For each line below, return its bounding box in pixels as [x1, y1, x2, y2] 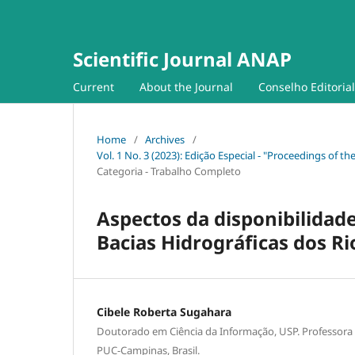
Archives [145, 132, 185, 147]
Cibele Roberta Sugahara [97, 303, 231, 319]
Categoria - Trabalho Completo [97, 163, 241, 178]
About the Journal [139, 78, 233, 94]
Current [73, 78, 114, 94]
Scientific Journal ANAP [73, 46, 292, 72]
